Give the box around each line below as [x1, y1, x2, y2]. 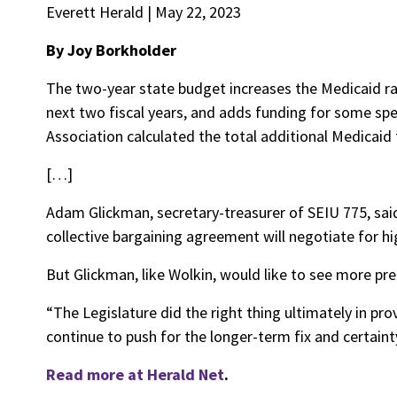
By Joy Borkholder [46, 40, 176, 60]
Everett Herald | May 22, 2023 [46, 2, 241, 22]
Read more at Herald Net [46, 364, 224, 385]
